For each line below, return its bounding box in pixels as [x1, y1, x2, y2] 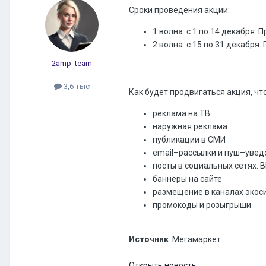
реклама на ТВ [153, 109, 210, 119]
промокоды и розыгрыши [153, 200, 251, 210]
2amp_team [52, 59, 92, 68]
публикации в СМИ [153, 135, 226, 145]
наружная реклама [153, 122, 227, 132]
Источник [129, 235, 169, 245]
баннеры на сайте [153, 174, 222, 184]
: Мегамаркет [169, 235, 221, 245]
